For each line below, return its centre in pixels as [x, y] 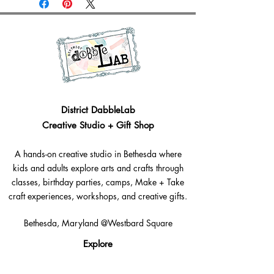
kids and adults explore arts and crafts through [98, 168]
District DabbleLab [98, 110]
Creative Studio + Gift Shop [98, 125]
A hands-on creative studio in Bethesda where [98, 154]
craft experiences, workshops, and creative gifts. [98, 196]
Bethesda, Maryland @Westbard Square [98, 223]
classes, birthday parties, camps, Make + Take [98, 182]
